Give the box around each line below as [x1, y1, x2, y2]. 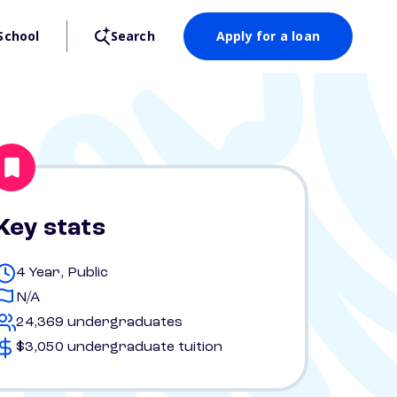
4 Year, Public [16, 266, 108, 280]
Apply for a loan [215, 27, 320, 44]
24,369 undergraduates [16, 315, 183, 330]
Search [110, 27, 155, 44]
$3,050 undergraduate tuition [16, 340, 222, 354]
